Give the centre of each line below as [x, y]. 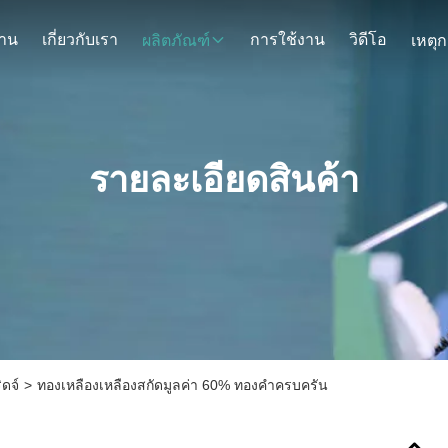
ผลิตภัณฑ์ [176, 40]
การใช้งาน [287, 39]
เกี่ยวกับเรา [80, 39]
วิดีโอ [368, 39]
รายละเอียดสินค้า [224, 179]
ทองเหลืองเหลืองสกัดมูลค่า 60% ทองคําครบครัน [182, 385]
